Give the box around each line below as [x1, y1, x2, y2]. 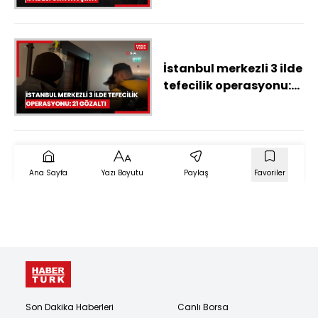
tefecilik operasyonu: [163, 77, 291, 94]
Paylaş [183, 168, 209, 179]
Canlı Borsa [177, 300, 229, 313]
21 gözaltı [163, 94, 221, 111]
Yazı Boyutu [101, 168, 143, 179]
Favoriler [254, 168, 285, 179]
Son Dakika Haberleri [26, 300, 114, 313]
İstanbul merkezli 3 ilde [163, 60, 302, 77]
